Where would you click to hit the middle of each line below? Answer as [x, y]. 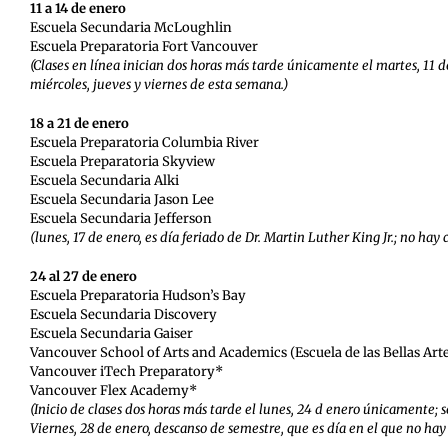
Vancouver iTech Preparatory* [126, 371]
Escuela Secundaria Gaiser [111, 333]
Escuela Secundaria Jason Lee [121, 199]
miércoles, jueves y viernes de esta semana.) [158, 84]
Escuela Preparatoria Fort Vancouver [143, 46]
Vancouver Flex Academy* [113, 390]
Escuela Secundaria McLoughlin [130, 27]
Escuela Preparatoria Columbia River [144, 142]
